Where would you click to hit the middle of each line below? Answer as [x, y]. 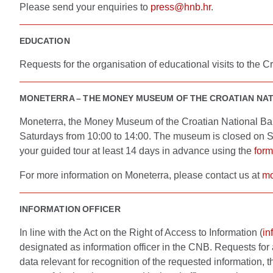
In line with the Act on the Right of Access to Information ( [141, 232]
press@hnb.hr [181, 7]
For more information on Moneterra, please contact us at [141, 175]
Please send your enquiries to [85, 7]
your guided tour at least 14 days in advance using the [137, 151]
